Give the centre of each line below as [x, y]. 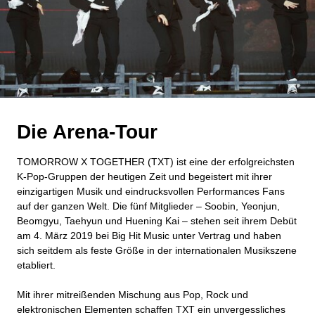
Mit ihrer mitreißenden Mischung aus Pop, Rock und [133, 295]
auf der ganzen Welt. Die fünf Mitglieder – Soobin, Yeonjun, [148, 206]
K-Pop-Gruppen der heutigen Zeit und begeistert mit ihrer [144, 177]
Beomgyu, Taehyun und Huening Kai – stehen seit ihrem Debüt [157, 221]
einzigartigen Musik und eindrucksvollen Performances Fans [151, 192]
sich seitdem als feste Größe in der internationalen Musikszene [157, 251]
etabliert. [36, 265]
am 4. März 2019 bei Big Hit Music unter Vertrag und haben [149, 236]
